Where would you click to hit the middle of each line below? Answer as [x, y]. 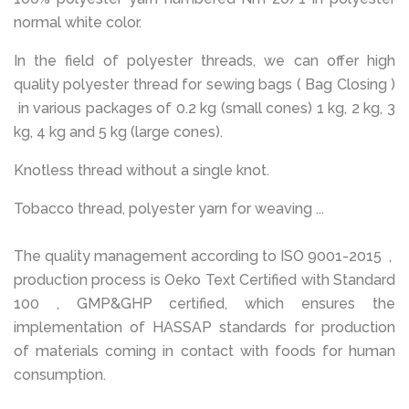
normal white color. [79, 22]
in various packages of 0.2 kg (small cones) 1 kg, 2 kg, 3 [204, 108]
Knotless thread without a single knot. [143, 170]
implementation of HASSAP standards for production [204, 327]
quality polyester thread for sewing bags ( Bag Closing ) [204, 84]
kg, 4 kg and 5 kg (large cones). [120, 132]
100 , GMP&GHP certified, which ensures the [204, 304]
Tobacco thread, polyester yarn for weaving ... [169, 209]
